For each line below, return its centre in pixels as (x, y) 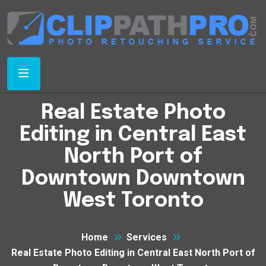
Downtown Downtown (133, 179)
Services (146, 237)
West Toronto (133, 201)
